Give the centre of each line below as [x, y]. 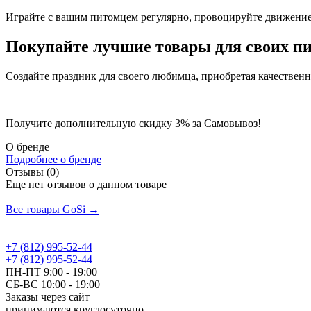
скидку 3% [164, 123]
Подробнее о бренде [53, 159]
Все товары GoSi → [52, 209]
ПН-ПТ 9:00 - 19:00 [51, 271]
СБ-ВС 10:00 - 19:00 [53, 284]
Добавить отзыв [43, 196]
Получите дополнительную [72, 123]
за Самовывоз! [225, 123]
